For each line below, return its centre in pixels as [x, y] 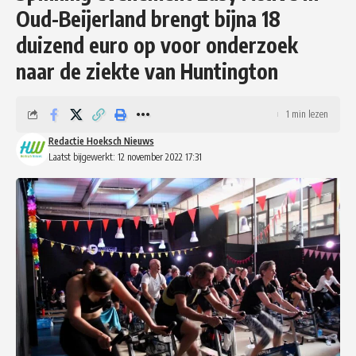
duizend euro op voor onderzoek [157, 44]
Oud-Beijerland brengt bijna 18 [148, 18]
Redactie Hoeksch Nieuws [101, 141]
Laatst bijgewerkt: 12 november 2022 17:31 [125, 157]
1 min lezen [307, 114]
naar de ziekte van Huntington [147, 71]
